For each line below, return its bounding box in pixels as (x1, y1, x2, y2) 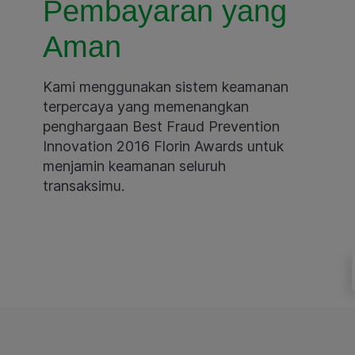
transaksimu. (42, 177, 124, 194)
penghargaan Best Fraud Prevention (42, 117, 280, 135)
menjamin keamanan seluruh (42, 157, 226, 174)
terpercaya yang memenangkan (42, 97, 249, 115)
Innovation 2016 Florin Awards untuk (42, 137, 284, 155)
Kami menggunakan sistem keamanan (42, 78, 288, 95)
